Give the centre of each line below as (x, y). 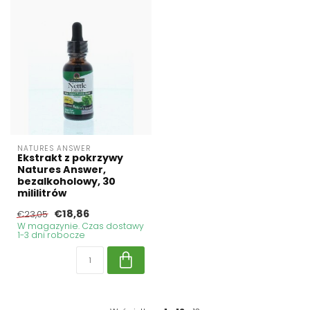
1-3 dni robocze (51, 235)
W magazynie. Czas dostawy (81, 226)
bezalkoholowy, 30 (66, 182)
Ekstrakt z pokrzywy (70, 158)
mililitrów (42, 193)
